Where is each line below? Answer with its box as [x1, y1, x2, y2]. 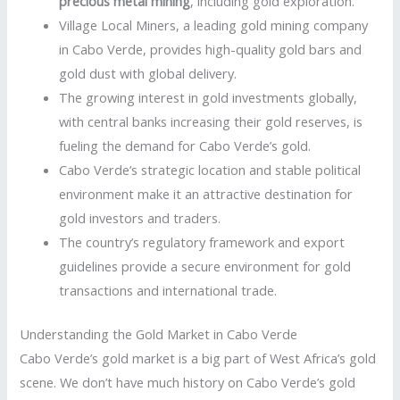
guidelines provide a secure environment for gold [59, 256, 352, 275]
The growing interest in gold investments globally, [59, 87, 358, 106]
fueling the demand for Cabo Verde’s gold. [59, 136, 312, 154]
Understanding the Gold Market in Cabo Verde [20, 324, 298, 343]
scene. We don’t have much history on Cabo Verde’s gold [20, 372, 356, 391]
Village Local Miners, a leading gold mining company [59, 15, 369, 34]
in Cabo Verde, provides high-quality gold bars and [59, 39, 362, 58]
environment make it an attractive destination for [59, 184, 354, 203]
